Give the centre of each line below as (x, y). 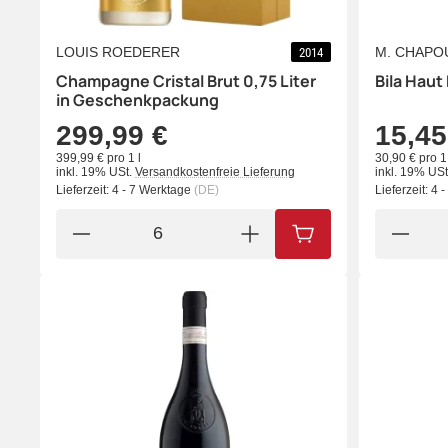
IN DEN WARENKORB (373, 239)
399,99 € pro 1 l (98, 157)
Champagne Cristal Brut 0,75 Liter (186, 80)
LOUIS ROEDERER (118, 52)
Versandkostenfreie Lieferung (215, 171)
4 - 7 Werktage (153, 189)
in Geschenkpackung (137, 99)
